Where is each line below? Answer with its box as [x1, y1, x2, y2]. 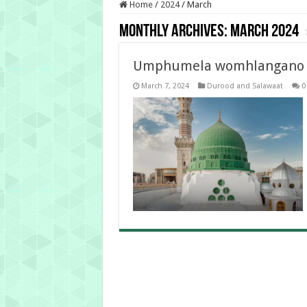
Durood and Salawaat [206, 82, 283, 91]
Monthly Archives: [119, 23, 230, 42]
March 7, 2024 [140, 82, 189, 91]
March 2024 [230, 23, 299, 42]
